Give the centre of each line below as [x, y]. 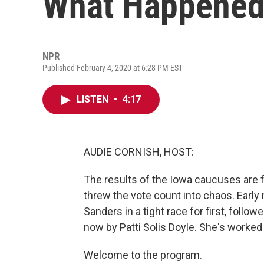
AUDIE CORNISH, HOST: [139, 152]
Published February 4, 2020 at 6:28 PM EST [113, 68]
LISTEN [94, 99]
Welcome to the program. [143, 255]
